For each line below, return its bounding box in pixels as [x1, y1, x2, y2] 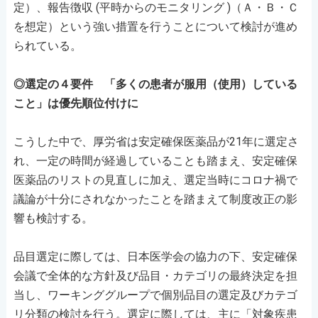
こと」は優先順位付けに [13, 96, 138, 110]
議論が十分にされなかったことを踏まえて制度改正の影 [13, 192, 297, 206]
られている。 [13, 38, 82, 53]
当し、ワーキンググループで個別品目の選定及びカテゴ [13, 287, 297, 302]
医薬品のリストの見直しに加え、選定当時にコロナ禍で [13, 172, 297, 187]
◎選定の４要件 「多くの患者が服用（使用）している [13, 77, 297, 91]
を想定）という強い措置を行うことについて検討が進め [13, 19, 297, 33]
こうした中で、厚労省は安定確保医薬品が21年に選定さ [13, 134, 299, 148]
